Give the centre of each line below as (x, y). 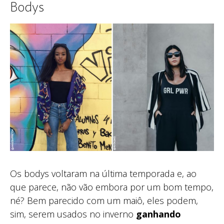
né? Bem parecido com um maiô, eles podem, (104, 201)
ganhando (158, 214)
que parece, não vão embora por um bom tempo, (112, 187)
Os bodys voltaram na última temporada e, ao (103, 174)
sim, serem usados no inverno (73, 214)
